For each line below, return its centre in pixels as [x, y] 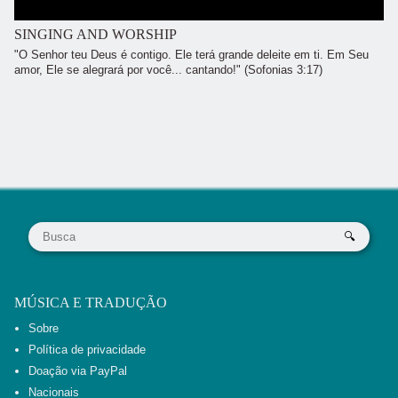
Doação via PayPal [78, 370]
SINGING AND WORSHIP [96, 34]
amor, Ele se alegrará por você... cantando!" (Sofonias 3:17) [168, 70]
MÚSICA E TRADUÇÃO [91, 302]
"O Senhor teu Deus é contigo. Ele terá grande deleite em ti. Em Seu [191, 55]
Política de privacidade [87, 349]
